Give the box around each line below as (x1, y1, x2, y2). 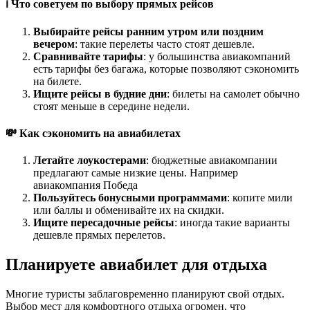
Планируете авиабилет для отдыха (6, 255, 267, 274)
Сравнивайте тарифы (33, 50, 143, 62)
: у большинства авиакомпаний (143, 50, 291, 62)
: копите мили (227, 192, 293, 204)
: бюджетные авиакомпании (146, 154, 277, 167)
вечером (33, 37, 75, 50)
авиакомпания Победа (33, 179, 138, 192)
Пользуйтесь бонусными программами (33, 192, 227, 204)
